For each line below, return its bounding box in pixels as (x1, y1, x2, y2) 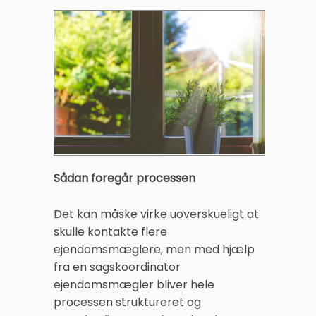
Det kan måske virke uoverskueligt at (54, 205, 259, 222)
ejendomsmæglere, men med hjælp (54, 241, 255, 257)
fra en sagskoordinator (54, 258, 181, 275)
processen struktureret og (54, 293, 201, 310)
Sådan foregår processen (54, 169, 195, 186)
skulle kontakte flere (54, 223, 167, 240)
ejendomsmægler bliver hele (54, 276, 214, 293)
